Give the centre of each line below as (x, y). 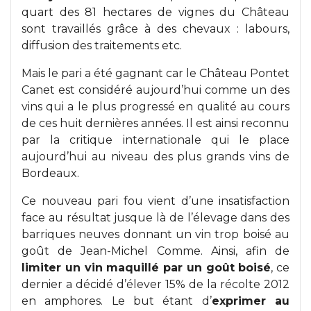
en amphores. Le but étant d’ (117, 301)
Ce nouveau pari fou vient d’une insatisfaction (155, 201)
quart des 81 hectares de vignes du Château (155, 12)
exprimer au (251, 301)
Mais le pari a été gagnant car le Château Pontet (155, 74)
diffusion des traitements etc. (102, 46)
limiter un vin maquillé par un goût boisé (146, 268)
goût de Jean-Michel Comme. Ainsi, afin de (155, 251)
